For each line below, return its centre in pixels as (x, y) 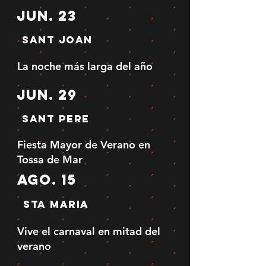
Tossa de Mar (50, 159)
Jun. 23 (47, 15)
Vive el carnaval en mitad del (89, 231)
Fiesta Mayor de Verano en (84, 144)
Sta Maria (56, 204)
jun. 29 (47, 94)
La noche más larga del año (85, 66)
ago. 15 (47, 179)
